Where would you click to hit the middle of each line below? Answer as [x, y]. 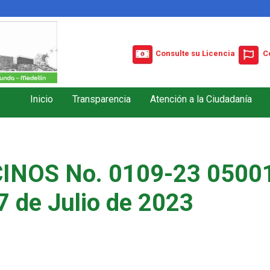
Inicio [42, 99]
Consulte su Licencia [195, 54]
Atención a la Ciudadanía [201, 99]
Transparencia [102, 99]
